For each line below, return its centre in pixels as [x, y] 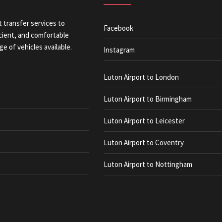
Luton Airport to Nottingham [148, 164]
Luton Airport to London [141, 77]
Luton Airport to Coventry [144, 142]
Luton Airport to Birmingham [148, 99]
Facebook [118, 28]
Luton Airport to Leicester [144, 121]
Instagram [119, 50]
